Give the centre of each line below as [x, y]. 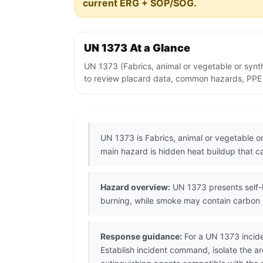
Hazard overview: [135, 187]
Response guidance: [141, 237]
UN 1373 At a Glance [137, 48]
